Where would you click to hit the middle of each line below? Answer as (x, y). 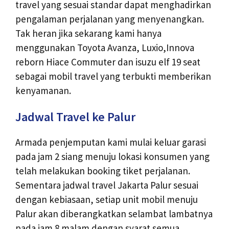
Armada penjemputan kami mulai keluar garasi (111, 142)
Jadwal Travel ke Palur (75, 117)
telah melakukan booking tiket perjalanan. (103, 171)
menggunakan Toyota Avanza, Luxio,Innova (105, 47)
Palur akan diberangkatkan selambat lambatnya (114, 214)
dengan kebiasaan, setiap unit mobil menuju (107, 200)
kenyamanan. (43, 90)
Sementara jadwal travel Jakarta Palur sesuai (107, 185)
